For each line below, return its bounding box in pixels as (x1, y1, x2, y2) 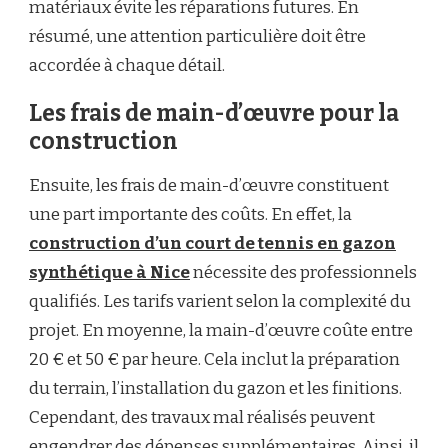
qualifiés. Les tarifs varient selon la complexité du (29, 291, 411, 313)
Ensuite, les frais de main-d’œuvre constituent (29, 175, 389, 197)
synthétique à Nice (29, 262, 190, 284)
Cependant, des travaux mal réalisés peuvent (29, 407, 375, 429)
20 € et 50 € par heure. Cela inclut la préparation (29, 349, 400, 371)
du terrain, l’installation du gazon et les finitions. (29, 378, 402, 400)
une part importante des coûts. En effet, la (29, 204, 352, 226)
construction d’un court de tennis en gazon (29, 233, 396, 255)
